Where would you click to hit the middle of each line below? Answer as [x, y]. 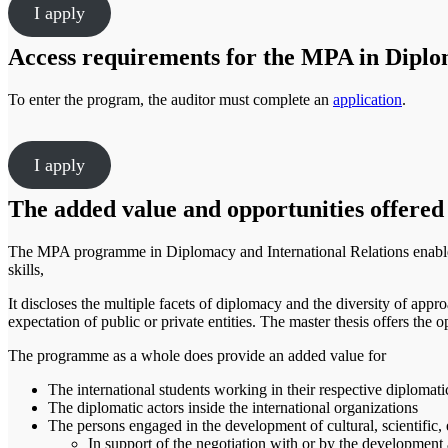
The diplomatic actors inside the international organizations [233, 408]
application [367, 100]
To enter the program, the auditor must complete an [170, 100]
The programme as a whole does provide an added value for [197, 356]
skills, [26, 270]
